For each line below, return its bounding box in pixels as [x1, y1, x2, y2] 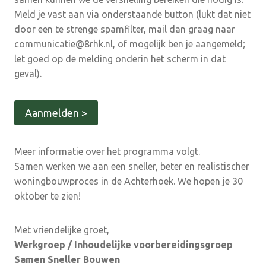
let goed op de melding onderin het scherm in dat [14, 53, 226, 65]
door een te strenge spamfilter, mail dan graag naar [14, 24, 235, 35]
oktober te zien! [14, 191, 81, 202]
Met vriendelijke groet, [14, 224, 109, 236]
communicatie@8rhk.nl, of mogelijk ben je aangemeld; [14, 39, 245, 50]
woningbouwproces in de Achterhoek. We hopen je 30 [14, 176, 243, 187]
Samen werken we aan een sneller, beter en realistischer [14, 161, 249, 172]
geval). [14, 68, 42, 80]
